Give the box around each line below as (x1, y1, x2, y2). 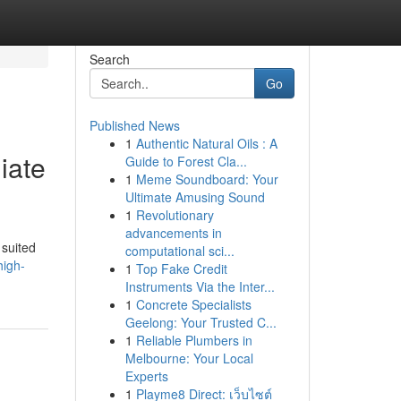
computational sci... (124, 242, 235, 260)
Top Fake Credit (135, 260, 227, 277)
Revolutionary (135, 206, 214, 224)
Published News (89, 116, 180, 134)
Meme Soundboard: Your (135, 170, 278, 188)
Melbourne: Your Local (124, 349, 253, 367)
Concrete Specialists (135, 295, 252, 313)
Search (89, 50, 130, 68)
